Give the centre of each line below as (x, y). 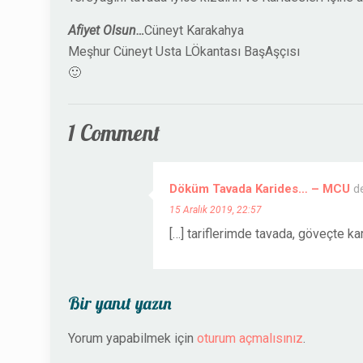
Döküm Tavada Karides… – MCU (260, 189)
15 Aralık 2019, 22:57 (216, 210)
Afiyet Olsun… (106, 31)
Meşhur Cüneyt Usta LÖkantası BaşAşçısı (184, 52)
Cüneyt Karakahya (194, 31)
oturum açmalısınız (250, 339)
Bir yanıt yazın (120, 303)
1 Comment (114, 133)
